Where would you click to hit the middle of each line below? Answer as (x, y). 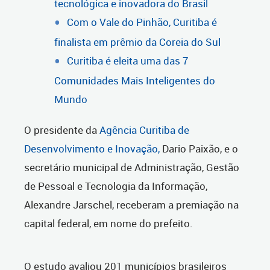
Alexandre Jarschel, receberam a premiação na (131, 205)
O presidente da (62, 130)
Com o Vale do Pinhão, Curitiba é (142, 22)
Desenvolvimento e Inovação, (92, 149)
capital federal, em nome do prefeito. (108, 224)
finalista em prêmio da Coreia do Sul (137, 42)
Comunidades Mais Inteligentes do (135, 81)
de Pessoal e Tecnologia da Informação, (116, 186)
